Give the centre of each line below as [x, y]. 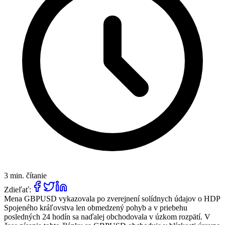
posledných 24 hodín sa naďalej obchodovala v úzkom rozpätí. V [107, 216]
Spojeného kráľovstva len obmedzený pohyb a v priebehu [96, 207]
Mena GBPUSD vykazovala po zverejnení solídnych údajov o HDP [112, 198]
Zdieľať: [18, 189]
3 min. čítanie [25, 175]
